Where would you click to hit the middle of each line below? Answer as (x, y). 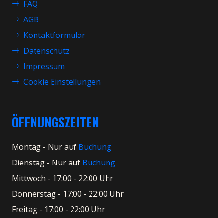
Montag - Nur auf (45, 147)
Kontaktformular (54, 35)
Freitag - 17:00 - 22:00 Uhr (58, 209)
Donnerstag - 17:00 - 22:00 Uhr (68, 194)
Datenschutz (46, 51)
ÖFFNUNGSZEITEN (55, 122)
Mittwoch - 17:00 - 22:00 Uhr (63, 178)
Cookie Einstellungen (62, 82)
